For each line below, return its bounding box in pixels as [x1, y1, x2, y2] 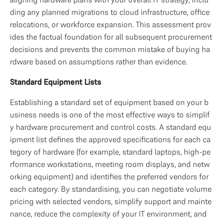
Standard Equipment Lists [10, 77, 101, 87]
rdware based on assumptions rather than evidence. [10, 56, 187, 66]
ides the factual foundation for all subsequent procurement [10, 32, 212, 42]
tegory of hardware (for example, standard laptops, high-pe [10, 147, 211, 157]
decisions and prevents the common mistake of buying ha [10, 44, 210, 54]
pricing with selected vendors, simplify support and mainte [10, 196, 212, 206]
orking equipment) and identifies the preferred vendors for [10, 171, 209, 181]
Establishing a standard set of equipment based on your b [10, 97, 209, 107]
